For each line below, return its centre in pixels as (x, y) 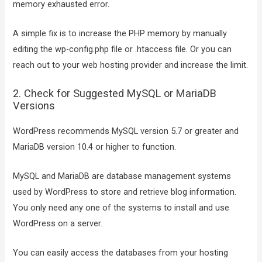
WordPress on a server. (58, 224)
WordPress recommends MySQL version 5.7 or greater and (126, 131)
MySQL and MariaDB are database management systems (122, 176)
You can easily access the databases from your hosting (121, 253)
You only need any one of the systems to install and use (121, 208)
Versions (34, 105)
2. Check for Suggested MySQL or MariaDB (115, 93)
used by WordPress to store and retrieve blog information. (125, 192)
